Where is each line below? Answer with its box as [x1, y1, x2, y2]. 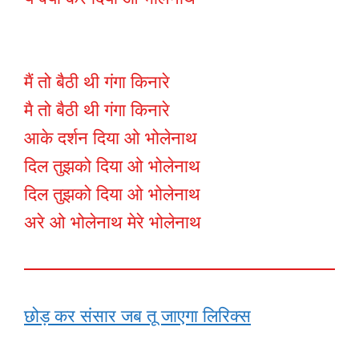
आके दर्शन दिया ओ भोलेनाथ [24, 128, 197, 149]
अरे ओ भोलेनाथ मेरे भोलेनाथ [24, 212, 201, 233]
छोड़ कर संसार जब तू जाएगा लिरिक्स [24, 306, 251, 327]
